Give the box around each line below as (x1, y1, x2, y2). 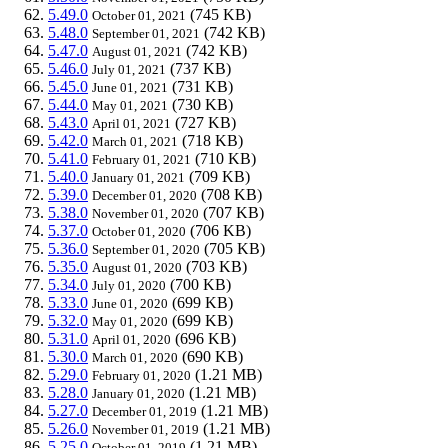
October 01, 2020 (92, 223, 186, 239)
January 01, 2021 (92, 169, 185, 185)
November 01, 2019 (92, 421, 199, 437)
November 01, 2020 (92, 205, 199, 221)
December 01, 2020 (92, 187, 197, 203)
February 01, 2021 (92, 151, 191, 167)
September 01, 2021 (92, 25, 200, 41)
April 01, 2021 (92, 115, 171, 131)
